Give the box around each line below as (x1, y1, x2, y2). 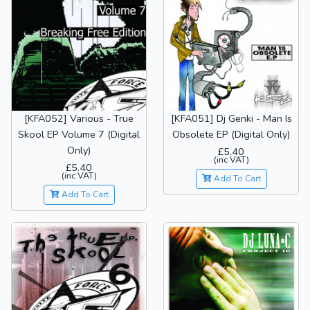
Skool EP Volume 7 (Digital (18, 127, 140, 142)
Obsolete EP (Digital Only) (172, 127, 290, 142)
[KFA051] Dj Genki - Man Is (170, 111, 292, 126)
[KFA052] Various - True (24, 111, 134, 126)
